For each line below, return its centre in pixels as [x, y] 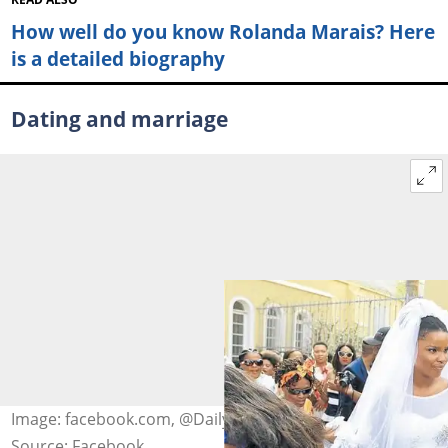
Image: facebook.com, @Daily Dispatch [155, 419]
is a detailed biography [117, 58]
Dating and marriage [119, 119]
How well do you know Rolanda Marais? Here [222, 31]
